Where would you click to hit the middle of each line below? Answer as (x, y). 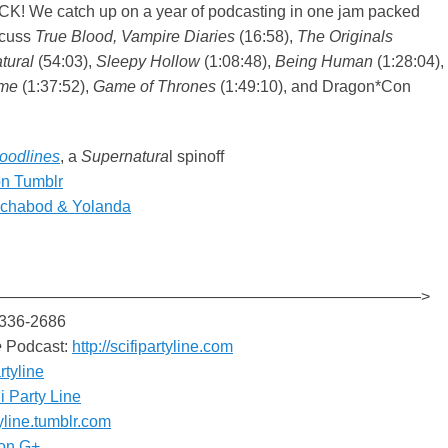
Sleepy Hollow (148, 62)
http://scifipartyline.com (152, 347)
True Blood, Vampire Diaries (135, 37)
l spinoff (196, 157)
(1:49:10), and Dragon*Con (313, 87)
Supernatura (125, 157)
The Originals (345, 37)
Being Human (324, 62)
